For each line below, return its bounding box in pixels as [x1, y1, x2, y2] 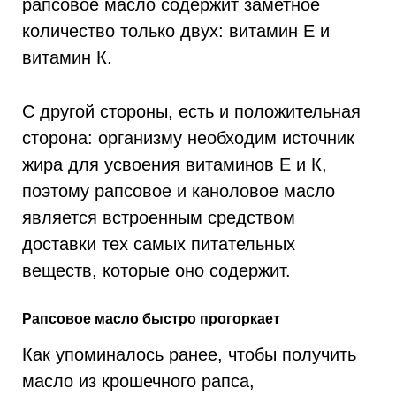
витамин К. [22, 47, 112, 68]
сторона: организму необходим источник [22, 127, 354, 148]
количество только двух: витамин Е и [22, 20, 330, 42]
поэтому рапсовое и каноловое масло [22, 180, 335, 202]
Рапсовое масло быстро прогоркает [22, 310, 280, 326]
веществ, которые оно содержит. [22, 260, 291, 281]
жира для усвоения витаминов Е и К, [22, 154, 327, 175]
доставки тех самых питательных [22, 233, 295, 255]
